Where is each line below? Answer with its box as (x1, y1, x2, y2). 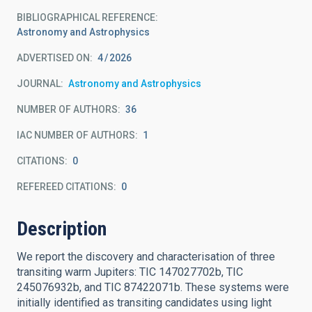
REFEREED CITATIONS (17, 181, 114, 192)
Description (17, 217, 107, 240)
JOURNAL (17, 78, 61, 89)
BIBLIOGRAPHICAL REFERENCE (17, 12, 155, 23)
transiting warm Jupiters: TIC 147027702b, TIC (17, 265, 243, 279)
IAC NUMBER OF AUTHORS (17, 130, 135, 141)
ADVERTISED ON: (17, 52, 93, 63)
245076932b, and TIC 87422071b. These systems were (17, 281, 289, 294)
